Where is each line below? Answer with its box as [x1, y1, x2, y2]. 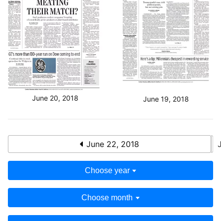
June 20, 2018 [32, 94, 78, 103]
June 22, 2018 [84, 139, 139, 149]
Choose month [81, 193, 133, 202]
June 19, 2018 [143, 95, 189, 104]
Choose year [84, 166, 130, 175]
